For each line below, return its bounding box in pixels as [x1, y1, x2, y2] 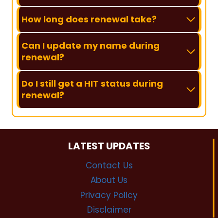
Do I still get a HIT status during [21, 77, 163, 90]
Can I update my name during [21, 39, 160, 52]
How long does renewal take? [21, 13, 157, 26]
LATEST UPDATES [68, 139, 150, 153]
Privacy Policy [80, 189, 138, 201]
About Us [91, 174, 127, 186]
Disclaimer [87, 203, 131, 216]
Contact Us [85, 159, 133, 171]
